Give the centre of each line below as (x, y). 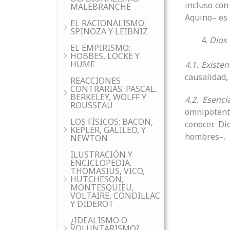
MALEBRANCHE (101, 7)
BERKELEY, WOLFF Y (108, 97)
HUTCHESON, (97, 179)
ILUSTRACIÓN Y (101, 155)
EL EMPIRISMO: (100, 48)
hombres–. (205, 137)
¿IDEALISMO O (99, 220)
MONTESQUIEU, (102, 187)
